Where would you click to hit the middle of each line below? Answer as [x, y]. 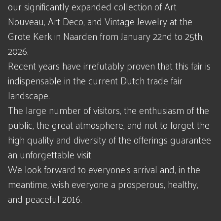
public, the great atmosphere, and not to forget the [109, 125]
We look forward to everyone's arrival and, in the [104, 169]
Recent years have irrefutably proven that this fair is [109, 66]
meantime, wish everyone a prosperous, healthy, [103, 184]
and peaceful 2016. [45, 199]
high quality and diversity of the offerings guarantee [110, 140]
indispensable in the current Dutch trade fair [95, 80]
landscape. [29, 95]
